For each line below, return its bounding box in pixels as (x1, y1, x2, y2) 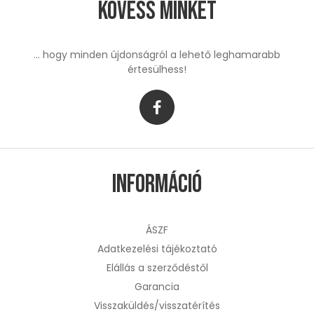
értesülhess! (128, 62, 186, 76)
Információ (112, 169, 202, 200)
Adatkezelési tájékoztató (97, 241, 217, 256)
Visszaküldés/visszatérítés (94, 298, 220, 313)
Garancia (135, 279, 179, 294)
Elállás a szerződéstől (106, 260, 208, 275)
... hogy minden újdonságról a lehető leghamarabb (34, 47, 280, 62)
